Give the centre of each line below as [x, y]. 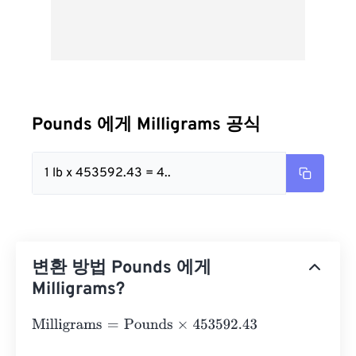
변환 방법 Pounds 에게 [122, 268]
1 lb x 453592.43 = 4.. [108, 173]
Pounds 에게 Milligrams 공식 [146, 125]
